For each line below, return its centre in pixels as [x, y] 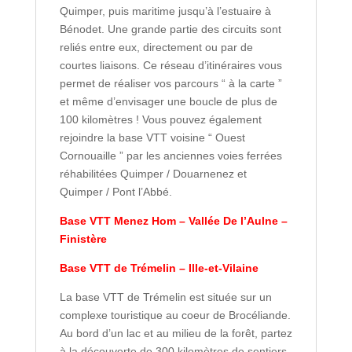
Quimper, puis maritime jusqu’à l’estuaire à [165, 11]
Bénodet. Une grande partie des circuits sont [170, 29]
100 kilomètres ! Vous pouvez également [160, 119]
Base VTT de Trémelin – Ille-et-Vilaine [159, 268]
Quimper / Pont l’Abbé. [115, 192]
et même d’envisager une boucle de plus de [168, 101]
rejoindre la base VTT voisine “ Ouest [152, 137]
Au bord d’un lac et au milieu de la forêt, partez [176, 333]
